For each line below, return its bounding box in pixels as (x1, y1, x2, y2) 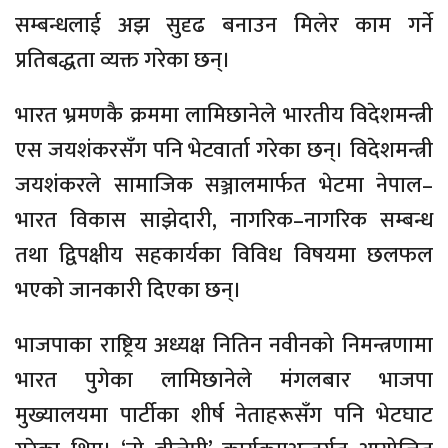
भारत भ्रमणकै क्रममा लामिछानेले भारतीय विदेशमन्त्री (15, 96, 433, 134)
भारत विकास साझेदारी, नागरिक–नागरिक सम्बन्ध (15, 201, 433, 239)
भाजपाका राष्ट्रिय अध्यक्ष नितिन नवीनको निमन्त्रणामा (15, 326, 433, 364)
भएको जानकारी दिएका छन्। (15, 271, 242, 309)
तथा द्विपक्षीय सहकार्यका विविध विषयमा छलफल (15, 236, 433, 274)
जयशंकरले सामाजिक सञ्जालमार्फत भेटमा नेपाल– (15, 166, 433, 204)
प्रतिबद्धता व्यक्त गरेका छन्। (15, 41, 231, 79)
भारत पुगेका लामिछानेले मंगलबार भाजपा (15, 361, 433, 399)
